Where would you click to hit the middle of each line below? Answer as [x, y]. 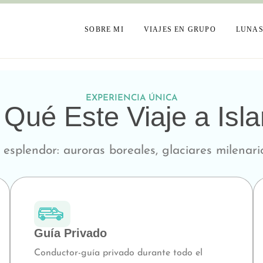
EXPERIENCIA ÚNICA [131, 98]
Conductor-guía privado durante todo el [118, 253]
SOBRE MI [104, 29]
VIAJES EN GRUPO [180, 29]
